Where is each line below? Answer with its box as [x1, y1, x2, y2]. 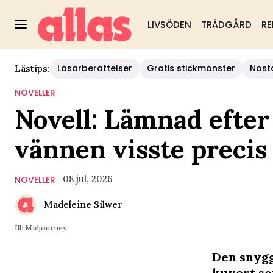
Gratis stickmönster [147, 62, 235, 74]
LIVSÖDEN [147, 18, 191, 31]
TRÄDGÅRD [200, 18, 252, 31]
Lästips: [15, 62, 50, 74]
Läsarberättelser [57, 62, 132, 74]
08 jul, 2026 [63, 173, 113, 185]
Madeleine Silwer [44, 199, 122, 210]
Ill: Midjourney [15, 223, 66, 232]
